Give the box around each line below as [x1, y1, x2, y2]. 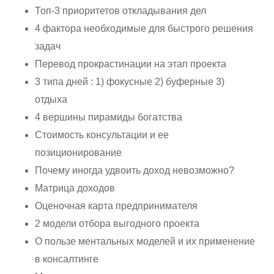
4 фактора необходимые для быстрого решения [35, 23, 254, 34]
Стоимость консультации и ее [35, 129, 169, 140]
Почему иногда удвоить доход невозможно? [35, 165, 235, 176]
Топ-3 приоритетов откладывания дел [35, 5, 207, 16]
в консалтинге [35, 253, 99, 264]
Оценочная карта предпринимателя [35, 200, 198, 211]
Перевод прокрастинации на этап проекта [35, 58, 227, 69]
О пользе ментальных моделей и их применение [35, 235, 256, 246]
